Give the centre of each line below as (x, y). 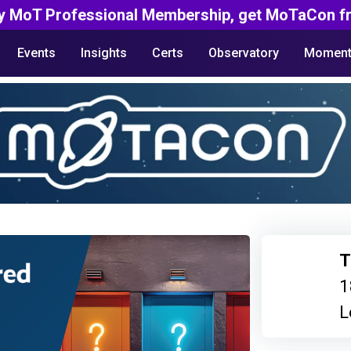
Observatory (243, 53)
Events (36, 53)
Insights (103, 53)
